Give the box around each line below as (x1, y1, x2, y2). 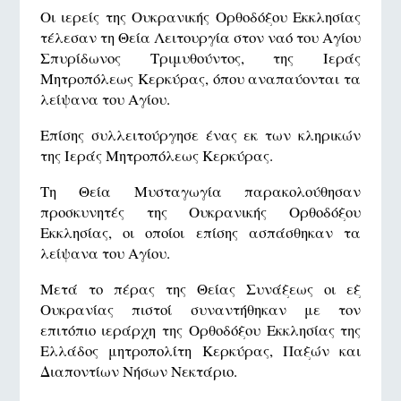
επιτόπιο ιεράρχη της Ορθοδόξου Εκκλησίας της (39, 319, 362, 340)
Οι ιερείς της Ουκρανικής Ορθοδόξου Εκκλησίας (39, 6, 362, 28)
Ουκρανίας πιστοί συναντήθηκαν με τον (39, 298, 362, 320)
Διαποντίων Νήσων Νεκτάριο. (39, 360, 237, 381)
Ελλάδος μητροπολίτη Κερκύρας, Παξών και (39, 339, 362, 361)
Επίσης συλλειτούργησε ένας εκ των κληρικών (39, 124, 362, 146)
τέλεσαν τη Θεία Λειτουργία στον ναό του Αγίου (39, 27, 362, 48)
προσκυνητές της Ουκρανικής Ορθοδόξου (39, 201, 362, 222)
